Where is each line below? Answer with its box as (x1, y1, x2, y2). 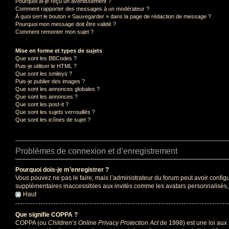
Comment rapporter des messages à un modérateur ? (15, 5, 149, 12)
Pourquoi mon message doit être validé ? (15, 20, 116, 27)
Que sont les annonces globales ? (15, 85, 100, 92)
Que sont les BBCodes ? (15, 55, 77, 61)
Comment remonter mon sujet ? (15, 28, 94, 35)
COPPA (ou (15, 219, 48, 226)
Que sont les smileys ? (15, 70, 72, 77)
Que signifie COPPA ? (15, 211, 78, 218)
